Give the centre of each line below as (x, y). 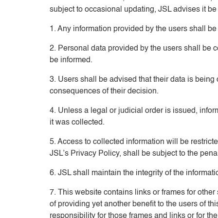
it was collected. (77, 123)
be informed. (71, 60)
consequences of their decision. (104, 91)
